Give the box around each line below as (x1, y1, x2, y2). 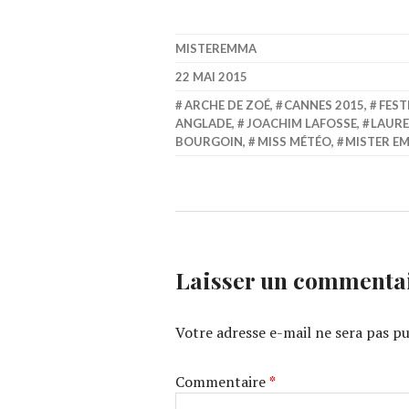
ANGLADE (175, 116, 232, 131)
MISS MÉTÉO (257, 134, 331, 149)
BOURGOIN (175, 134, 243, 149)
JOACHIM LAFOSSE (246, 116, 357, 131)
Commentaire (175, 372, 269, 392)
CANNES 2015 (284, 98, 365, 112)
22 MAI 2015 (175, 69, 247, 84)
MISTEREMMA (175, 41, 257, 56)
